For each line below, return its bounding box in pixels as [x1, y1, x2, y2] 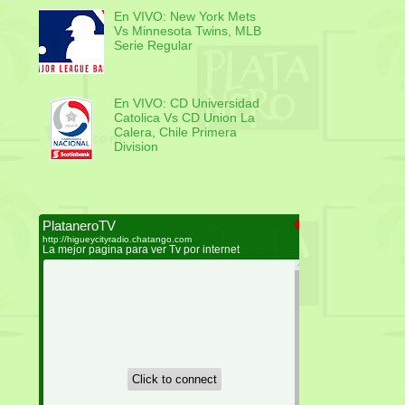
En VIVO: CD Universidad [113, 95, 259, 110]
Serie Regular [113, 37, 193, 52]
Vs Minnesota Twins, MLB [113, 23, 261, 38]
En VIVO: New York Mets [113, 8, 256, 24]
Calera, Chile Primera [113, 124, 237, 139]
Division [113, 138, 158, 154]
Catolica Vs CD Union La [113, 109, 255, 125]
